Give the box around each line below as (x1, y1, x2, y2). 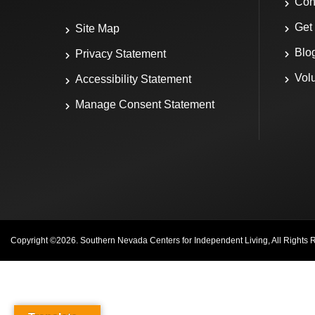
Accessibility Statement (75, 73, 191, 86)
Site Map (75, 22, 120, 35)
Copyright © (11, 236, 56, 246)
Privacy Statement (75, 48, 166, 60)
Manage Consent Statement (75, 98, 214, 111)
